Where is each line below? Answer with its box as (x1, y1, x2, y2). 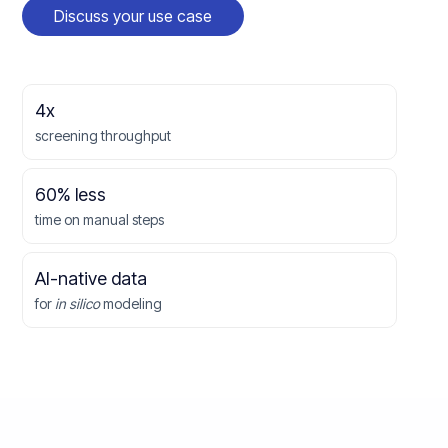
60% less (35, 184, 107, 205)
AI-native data (35, 268, 148, 289)
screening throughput (35, 127, 172, 144)
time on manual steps (35, 211, 165, 228)
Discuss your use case (54, 6, 213, 26)
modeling (100, 295, 163, 312)
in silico (55, 295, 101, 312)
